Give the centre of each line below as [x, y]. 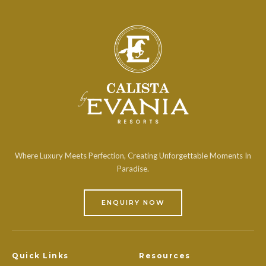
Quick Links [40, 255]
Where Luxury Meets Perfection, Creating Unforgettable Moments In [133, 155]
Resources [165, 255]
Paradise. [133, 168]
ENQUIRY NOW [133, 203]
